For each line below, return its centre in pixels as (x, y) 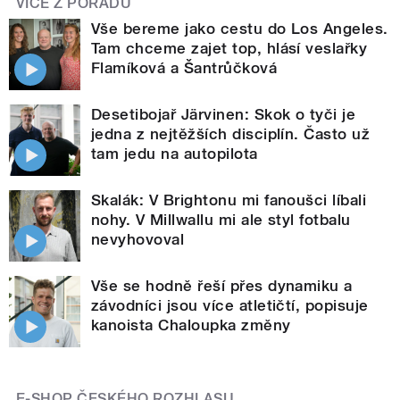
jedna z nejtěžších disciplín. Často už (231, 134)
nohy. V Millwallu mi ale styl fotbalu (221, 220)
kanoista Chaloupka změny (191, 325)
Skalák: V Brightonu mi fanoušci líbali (229, 200)
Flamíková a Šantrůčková (184, 68)
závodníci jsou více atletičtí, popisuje (230, 306)
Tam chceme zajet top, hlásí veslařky (229, 49)
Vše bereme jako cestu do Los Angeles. (240, 29)
